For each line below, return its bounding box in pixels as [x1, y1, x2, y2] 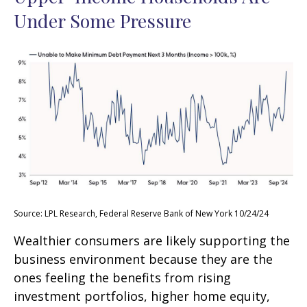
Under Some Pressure [14, 8, 191, 33]
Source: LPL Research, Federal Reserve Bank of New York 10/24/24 [14, 208, 269, 220]
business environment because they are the [14, 251, 273, 268]
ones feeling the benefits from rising [14, 269, 231, 286]
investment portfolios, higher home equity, [14, 288, 270, 305]
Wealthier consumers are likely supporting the [14, 232, 290, 249]
